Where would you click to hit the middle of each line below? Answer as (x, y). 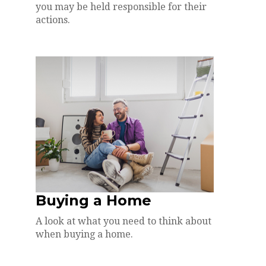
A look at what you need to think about (123, 221)
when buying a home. (84, 234)
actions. (53, 20)
